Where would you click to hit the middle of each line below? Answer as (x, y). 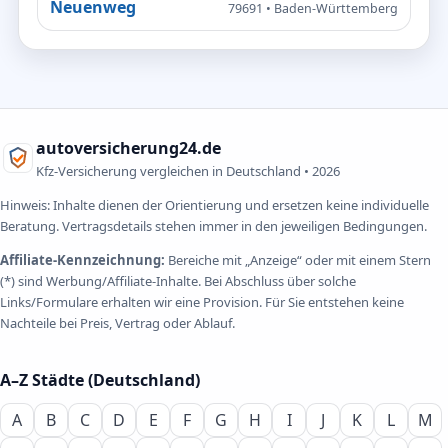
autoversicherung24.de (128, 147)
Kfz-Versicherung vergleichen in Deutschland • (174, 170)
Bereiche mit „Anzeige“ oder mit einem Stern (298, 259)
